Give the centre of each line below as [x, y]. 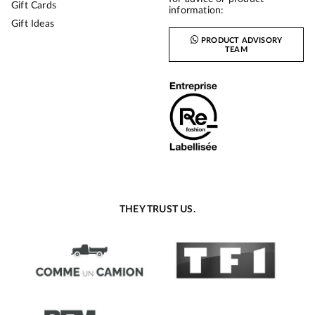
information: [197, 11]
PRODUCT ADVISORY [242, 40]
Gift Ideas [33, 24]
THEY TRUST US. [157, 210]
